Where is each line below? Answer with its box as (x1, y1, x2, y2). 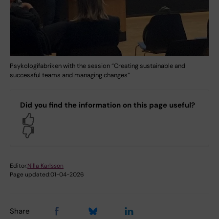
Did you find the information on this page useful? (20, 100, 195, 110)
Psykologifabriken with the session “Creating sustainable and (10, 61, 185, 70)
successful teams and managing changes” (10, 70, 130, 79)
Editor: (10, 161, 27, 170)
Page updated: (10, 170, 50, 178)
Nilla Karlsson (27, 161, 64, 170)
